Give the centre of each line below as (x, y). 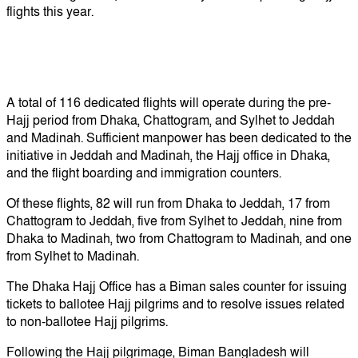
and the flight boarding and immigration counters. (144, 173)
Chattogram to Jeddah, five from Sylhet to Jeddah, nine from (174, 221)
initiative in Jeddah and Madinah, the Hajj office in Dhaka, (168, 155)
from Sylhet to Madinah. (73, 256)
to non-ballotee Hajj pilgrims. (87, 322)
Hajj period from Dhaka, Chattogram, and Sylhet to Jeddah (171, 120)
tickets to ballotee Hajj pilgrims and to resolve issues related (175, 304)
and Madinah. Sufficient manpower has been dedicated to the (179, 138)
